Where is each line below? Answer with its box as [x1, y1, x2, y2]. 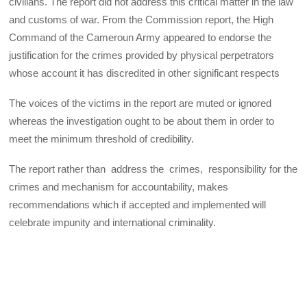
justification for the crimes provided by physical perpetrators [9, 49, 275, 61]
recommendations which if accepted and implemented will [9, 199, 267, 211]
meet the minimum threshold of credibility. [9, 132, 195, 145]
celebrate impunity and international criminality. [9, 217, 217, 229]
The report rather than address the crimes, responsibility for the [9, 163, 298, 175]
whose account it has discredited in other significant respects [9, 66, 280, 79]
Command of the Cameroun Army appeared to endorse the [9, 31, 272, 43]
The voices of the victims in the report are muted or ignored [9, 97, 272, 109]
